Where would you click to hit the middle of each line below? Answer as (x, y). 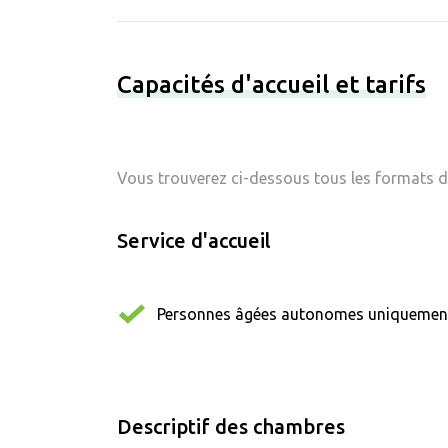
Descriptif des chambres (231, 426)
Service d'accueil (194, 240)
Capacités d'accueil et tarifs (271, 84)
